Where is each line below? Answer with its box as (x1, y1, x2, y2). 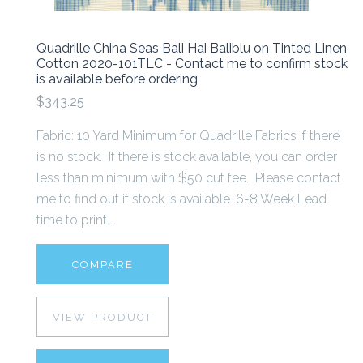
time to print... (36, 212, 114, 228)
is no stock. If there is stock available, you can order (36, 149, 337, 165)
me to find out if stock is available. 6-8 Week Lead (36, 191, 327, 207)
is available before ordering (36, 70, 198, 87)
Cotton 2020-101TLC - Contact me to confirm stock (36, 55, 348, 71)
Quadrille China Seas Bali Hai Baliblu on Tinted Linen (36, 40, 347, 56)
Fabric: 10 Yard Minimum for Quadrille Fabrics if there (36, 128, 340, 144)
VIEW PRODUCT (53, 311, 152, 324)
